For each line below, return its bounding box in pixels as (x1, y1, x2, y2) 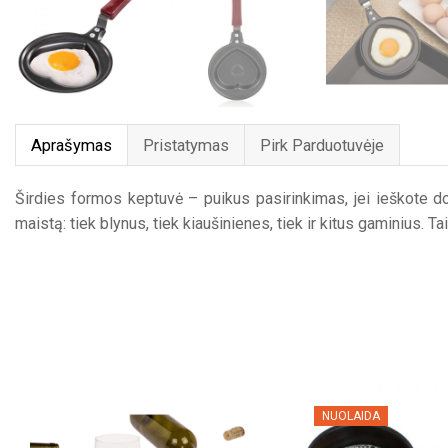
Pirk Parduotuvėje (260, 136, 384, 156)
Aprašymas (31, 136, 112, 156)
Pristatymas (143, 136, 229, 156)
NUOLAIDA (321, 409, 380, 424)
